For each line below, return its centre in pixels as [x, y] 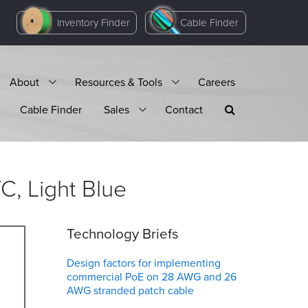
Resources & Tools [119, 81]
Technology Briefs [123, 233]
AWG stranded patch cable [130, 290]
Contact [184, 109]
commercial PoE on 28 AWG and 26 [152, 276]
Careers [217, 81]
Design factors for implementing [144, 263]
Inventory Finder [93, 22]
